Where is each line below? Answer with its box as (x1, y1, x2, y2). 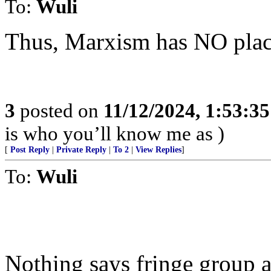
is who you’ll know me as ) (5, 122, 224, 145)
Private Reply (56, 145, 106, 154)
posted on (15, 99, 103, 122)
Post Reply (10, 145, 50, 154)
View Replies (135, 145, 181, 154)
